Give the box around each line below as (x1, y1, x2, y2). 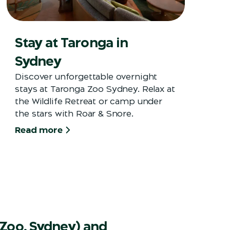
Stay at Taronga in (15, 35, 128, 51)
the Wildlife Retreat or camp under (15, 96, 162, 107)
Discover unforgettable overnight (15, 71, 158, 82)
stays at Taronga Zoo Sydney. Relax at (15, 84, 175, 94)
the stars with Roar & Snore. (15, 108, 133, 119)
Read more (15, 125, 63, 136)
